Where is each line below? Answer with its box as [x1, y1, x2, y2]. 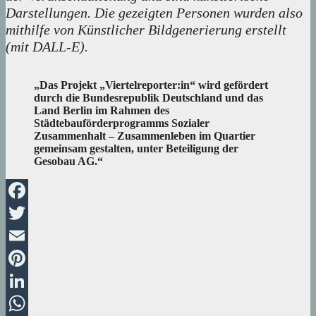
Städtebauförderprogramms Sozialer [34, 117, 209, 130]
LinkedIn [6, 297, 47, 310]
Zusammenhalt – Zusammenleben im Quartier [34, 130, 255, 142]
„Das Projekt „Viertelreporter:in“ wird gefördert [34, 79, 268, 92]
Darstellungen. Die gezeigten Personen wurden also [6, 5, 303, 21]
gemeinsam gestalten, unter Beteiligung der [34, 142, 238, 155]
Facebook [6, 207, 49, 219]
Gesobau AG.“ [34, 155, 103, 168]
